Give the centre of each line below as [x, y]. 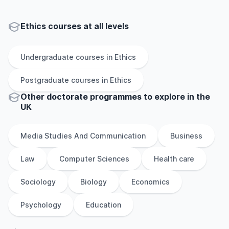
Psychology [41, 205]
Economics [151, 182]
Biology [94, 182]
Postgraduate [45, 80]
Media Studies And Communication [83, 136]
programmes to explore [136, 97]
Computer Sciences [94, 159]
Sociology [38, 182]
